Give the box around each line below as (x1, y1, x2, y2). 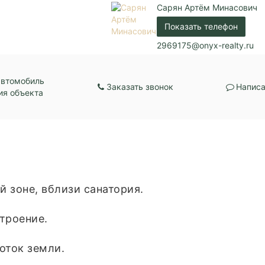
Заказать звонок (106, 81, 174, 92)
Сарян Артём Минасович (157, 2, 258, 12)
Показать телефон (164, 21, 238, 31)
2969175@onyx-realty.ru (157, 40, 254, 50)
